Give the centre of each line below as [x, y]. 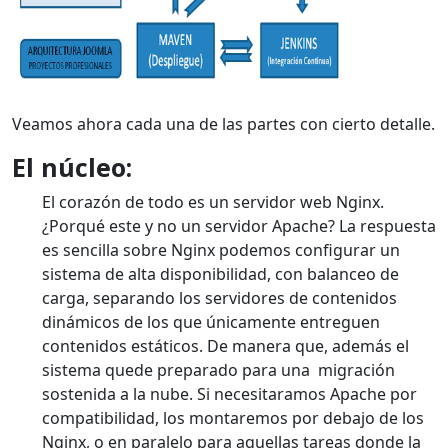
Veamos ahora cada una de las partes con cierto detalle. [223, 124]
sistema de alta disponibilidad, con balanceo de [220, 274]
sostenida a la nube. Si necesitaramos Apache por [229, 394]
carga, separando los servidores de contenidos [219, 298]
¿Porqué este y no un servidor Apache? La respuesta [239, 226]
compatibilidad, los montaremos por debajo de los [233, 418]
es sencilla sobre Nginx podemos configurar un [221, 250]
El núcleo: [72, 167]
